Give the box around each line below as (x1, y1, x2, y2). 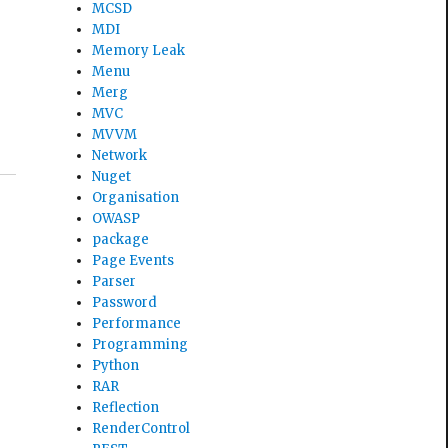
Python (92, 356, 140, 374)
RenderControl (92, 419, 191, 437)
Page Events (92, 251, 175, 269)
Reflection (92, 398, 160, 416)
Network (92, 146, 148, 164)
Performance (92, 314, 182, 332)
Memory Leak (92, 41, 186, 59)
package (92, 230, 150, 248)
